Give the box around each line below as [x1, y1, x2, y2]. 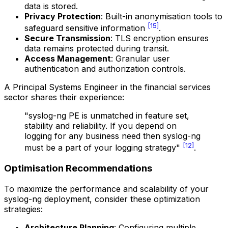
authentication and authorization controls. [24, 63, 186, 74]
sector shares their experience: [4, 92, 124, 102]
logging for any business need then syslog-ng [24, 130, 201, 141]
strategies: [4, 204, 43, 214]
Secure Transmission [24, 33, 110, 43]
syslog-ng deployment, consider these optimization [4, 193, 200, 204]
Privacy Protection [24, 11, 101, 21]
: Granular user [111, 53, 170, 64]
